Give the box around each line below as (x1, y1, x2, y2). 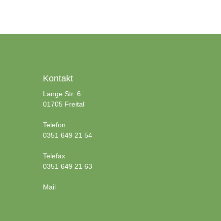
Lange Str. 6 (43, 90, 81, 98)
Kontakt (43, 74, 74, 83)
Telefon (43, 121, 66, 129)
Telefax (43, 152, 66, 160)
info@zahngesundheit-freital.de (43, 193, 150, 201)
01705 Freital (43, 100, 85, 108)
